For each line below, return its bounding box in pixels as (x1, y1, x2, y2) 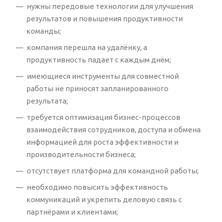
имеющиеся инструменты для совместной (27, 72, 179, 81)
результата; (26, 97, 68, 106)
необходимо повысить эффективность (27, 183, 168, 192)
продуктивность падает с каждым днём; (26, 55, 171, 64)
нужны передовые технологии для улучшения (27, 2, 193, 11)
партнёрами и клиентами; (26, 208, 118, 217)
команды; (26, 27, 61, 36)
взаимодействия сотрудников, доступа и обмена (26, 125, 201, 134)
